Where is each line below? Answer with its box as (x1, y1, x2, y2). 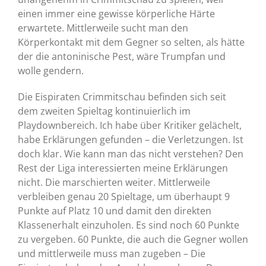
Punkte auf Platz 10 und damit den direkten (17, 204, 211, 218)
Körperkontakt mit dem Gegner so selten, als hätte (17, 36, 245, 49)
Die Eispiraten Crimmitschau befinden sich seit (17, 90, 226, 104)
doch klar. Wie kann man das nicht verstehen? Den (17, 147, 243, 161)
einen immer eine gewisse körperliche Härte (17, 7, 215, 21)
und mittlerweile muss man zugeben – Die (17, 247, 205, 261)
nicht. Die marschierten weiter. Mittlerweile (17, 176, 210, 189)
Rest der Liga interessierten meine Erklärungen (17, 161, 228, 175)
